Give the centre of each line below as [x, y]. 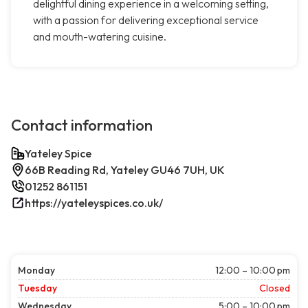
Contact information [82, 125]
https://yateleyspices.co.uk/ [94, 203]
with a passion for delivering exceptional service [146, 20]
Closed [275, 288]
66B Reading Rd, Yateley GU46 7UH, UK [125, 170]
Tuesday [37, 288]
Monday [36, 271]
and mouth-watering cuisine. [100, 37]
